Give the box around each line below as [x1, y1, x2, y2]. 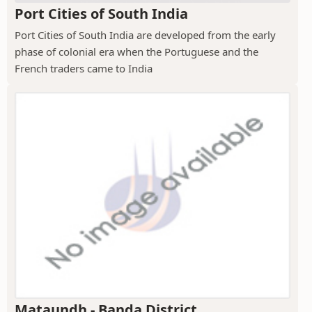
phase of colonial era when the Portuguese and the [15, 45, 258, 59]
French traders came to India [15, 61, 153, 76]
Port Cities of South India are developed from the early [15, 28, 276, 42]
